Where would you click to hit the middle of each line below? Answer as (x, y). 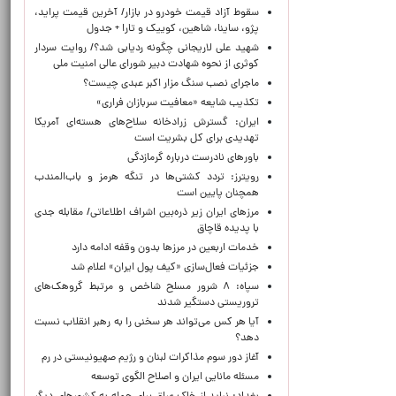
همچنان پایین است (218, 194)
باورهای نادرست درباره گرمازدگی (193, 158)
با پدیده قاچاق (228, 229)
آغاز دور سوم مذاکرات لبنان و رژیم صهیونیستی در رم (150, 358)
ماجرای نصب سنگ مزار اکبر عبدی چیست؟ (171, 84)
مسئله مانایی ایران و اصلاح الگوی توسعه (175, 377)
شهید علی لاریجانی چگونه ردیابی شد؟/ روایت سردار (147, 49)
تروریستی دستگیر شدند (208, 303)
